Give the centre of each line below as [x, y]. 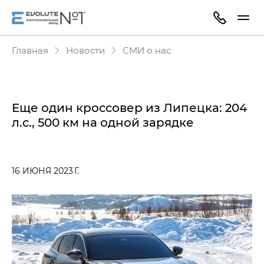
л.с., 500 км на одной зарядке [103, 122]
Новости [85, 50]
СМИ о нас [147, 50]
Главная [30, 50]
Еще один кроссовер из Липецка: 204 [129, 107]
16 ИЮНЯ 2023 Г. [45, 171]
